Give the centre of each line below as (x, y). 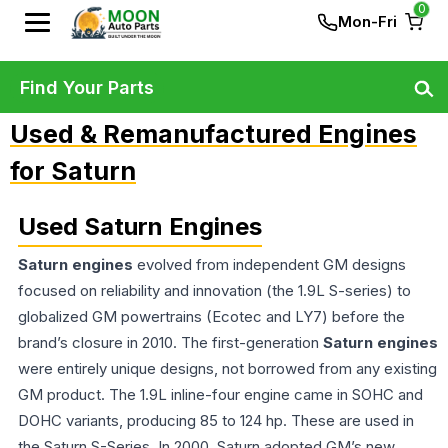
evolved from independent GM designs (269, 264)
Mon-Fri (367, 21)
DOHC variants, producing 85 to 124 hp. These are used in (216, 420)
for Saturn (73, 171)
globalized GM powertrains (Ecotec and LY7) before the (211, 316)
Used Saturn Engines (140, 226)
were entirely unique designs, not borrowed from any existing (227, 368)
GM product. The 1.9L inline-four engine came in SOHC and (220, 394)
